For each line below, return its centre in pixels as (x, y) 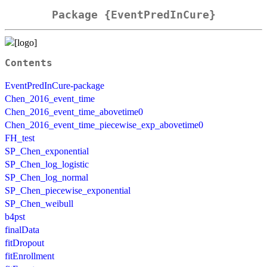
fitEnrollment (30, 256)
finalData (22, 229)
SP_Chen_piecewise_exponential (68, 190)
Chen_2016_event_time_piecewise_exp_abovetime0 (104, 125)
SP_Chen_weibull (39, 203)
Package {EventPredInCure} (133, 15)
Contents (29, 63)
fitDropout (24, 243)
